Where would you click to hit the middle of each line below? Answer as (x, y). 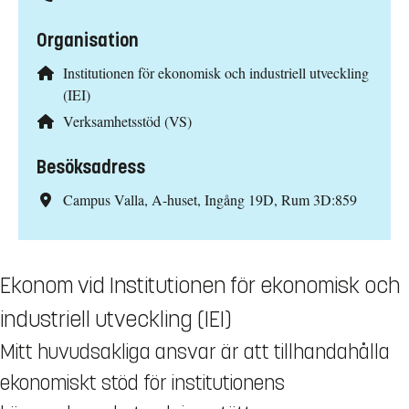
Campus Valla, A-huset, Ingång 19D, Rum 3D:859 (210, 199)
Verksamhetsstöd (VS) (127, 121)
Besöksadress (91, 167)
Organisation (88, 41)
